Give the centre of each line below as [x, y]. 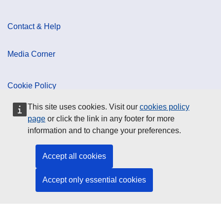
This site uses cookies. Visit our [84, 107]
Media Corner [31, 54]
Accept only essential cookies [94, 180]
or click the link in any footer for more [110, 119]
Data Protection [35, 113]
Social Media [31, 145]
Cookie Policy [32, 86]
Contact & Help [34, 27]
